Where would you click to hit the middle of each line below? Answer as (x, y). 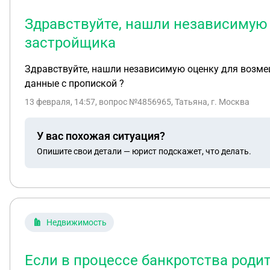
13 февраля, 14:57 (60, 102)
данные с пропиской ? (74, 83)
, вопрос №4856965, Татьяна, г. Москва (172, 102)
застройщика (70, 43)
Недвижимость (77, 222)
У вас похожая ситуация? (101, 136)
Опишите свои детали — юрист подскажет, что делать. (144, 151)
